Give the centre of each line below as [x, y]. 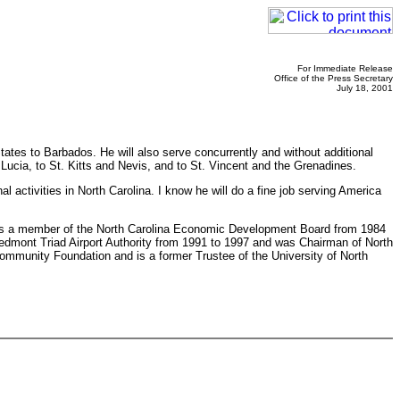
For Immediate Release [345, 68]
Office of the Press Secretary [333, 78]
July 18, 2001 [365, 88]
